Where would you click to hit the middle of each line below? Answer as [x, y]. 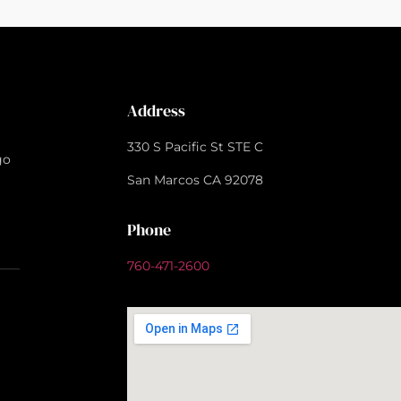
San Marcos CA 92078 [195, 180]
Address [156, 111]
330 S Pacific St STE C [195, 147]
